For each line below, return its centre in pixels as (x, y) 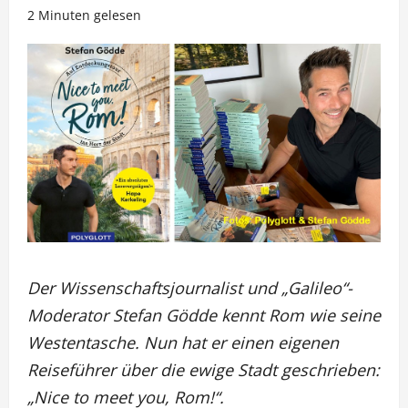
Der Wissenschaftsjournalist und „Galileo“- (190, 288)
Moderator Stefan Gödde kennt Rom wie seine (204, 315)
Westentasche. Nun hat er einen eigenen (183, 342)
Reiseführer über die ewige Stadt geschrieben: (204, 370)
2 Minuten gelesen (84, 15)
